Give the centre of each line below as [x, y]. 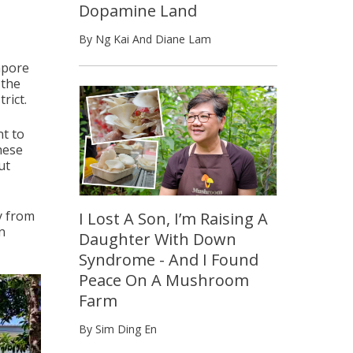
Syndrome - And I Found [169, 260]
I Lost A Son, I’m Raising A [173, 219]
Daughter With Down [158, 240]
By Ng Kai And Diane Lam [145, 39]
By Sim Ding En [118, 329]
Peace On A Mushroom [164, 281]
